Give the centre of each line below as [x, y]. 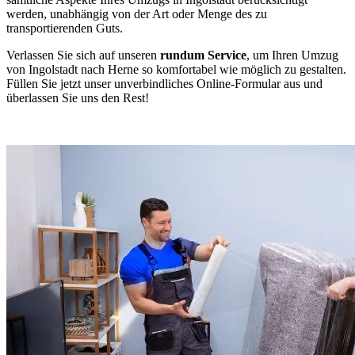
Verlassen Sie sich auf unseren [83, 55]
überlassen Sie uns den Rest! [78, 97]
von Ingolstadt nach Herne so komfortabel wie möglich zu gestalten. [176, 69]
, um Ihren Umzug [292, 55]
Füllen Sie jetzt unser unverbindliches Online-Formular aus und [164, 83]
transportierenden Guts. [65, 28]
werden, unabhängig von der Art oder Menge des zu [137, 13]
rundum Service [203, 55]
